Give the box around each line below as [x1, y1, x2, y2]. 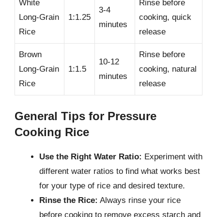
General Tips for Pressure [15, 109, 156, 123]
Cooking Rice [15, 125, 89, 139]
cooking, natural [139, 64, 197, 74]
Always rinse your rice [98, 195, 181, 205]
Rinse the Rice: [39, 195, 98, 205]
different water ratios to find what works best [39, 166, 200, 176]
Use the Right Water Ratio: [39, 152, 142, 161]
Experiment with [142, 152, 202, 161]
